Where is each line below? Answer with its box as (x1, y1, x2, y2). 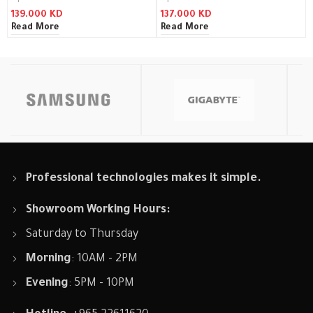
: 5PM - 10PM (68, 277, 135, 290)
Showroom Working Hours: (26, 204, 170, 217)
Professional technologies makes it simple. (26, 173, 262, 185)
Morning (26, 253, 72, 265)
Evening (26, 277, 69, 290)
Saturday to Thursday (26, 228, 139, 241)
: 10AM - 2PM (71, 253, 138, 265)
